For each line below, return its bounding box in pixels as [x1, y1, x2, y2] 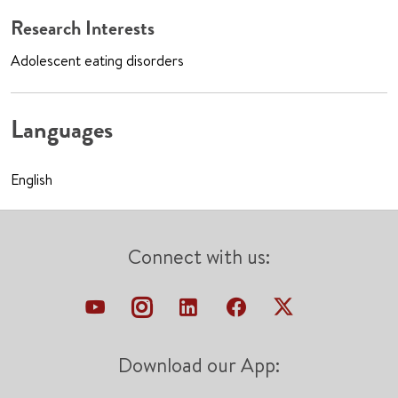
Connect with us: [128, 243, 270, 271]
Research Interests [11, 15, 155, 42]
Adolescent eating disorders [11, 51, 184, 71]
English [11, 170, 52, 190]
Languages [11, 114, 113, 147]
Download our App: [118, 352, 280, 379]
